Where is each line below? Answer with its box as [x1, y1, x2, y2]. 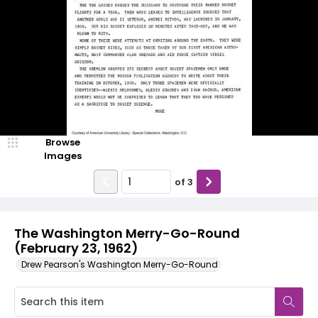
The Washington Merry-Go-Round [14, 224, 240, 242]
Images [43, 149, 82, 163]
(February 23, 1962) [14, 239, 138, 257]
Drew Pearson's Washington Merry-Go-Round [21, 258, 218, 270]
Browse [45, 136, 80, 149]
